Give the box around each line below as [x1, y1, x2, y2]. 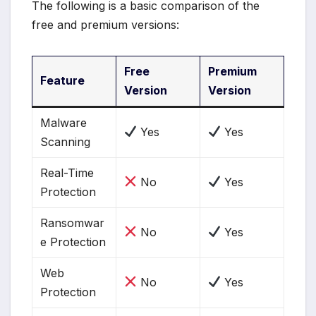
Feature [40, 73, 85, 87]
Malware [40, 115, 87, 130]
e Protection [40, 234, 107, 249]
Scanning [40, 134, 91, 149]
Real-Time [40, 165, 95, 180]
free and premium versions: [32, 17, 179, 32]
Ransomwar [40, 215, 105, 230]
